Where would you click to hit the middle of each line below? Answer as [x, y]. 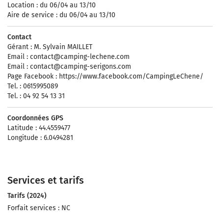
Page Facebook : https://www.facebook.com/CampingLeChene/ [105, 76]
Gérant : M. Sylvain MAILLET [50, 47]
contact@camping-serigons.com [81, 67]
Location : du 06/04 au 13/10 [52, 5]
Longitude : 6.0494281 [40, 138]
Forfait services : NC [39, 208]
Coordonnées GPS [35, 118]
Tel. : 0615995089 [33, 86]
